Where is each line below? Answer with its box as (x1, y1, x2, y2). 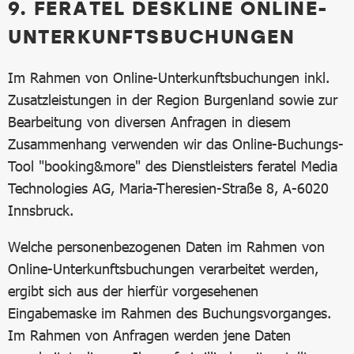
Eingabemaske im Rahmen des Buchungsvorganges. (8, 304, 331, 322)
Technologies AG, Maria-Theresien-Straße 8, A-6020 (8, 179, 329, 197)
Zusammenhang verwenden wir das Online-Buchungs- (8, 135, 344, 153)
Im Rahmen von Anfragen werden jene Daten (8, 326, 291, 344)
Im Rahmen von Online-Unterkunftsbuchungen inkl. (8, 69, 330, 86)
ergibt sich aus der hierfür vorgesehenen (8, 282, 258, 299)
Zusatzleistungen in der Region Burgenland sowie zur (8, 91, 337, 108)
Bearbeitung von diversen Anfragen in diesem (8, 113, 291, 130)
